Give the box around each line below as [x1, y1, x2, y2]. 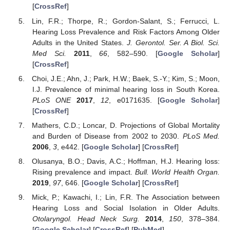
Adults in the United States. [32, 38, 127, 47]
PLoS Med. [182, 131, 220, 140]
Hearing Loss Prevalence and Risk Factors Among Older [32, 27, 220, 36]
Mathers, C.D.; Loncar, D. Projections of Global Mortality [32, 121, 220, 129]
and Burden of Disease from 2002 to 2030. [32, 131, 183, 140]
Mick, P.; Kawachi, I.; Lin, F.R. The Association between [32, 193, 220, 202]
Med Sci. [32, 49, 66, 57]
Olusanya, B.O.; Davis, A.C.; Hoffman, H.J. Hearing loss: [32, 157, 220, 165]
